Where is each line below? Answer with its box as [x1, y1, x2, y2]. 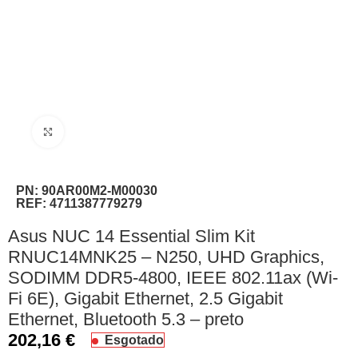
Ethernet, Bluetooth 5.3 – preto [8, 308, 245, 329]
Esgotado [105, 333, 165, 348]
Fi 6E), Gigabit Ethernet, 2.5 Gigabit [8, 288, 284, 308]
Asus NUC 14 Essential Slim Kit [8, 225, 256, 246]
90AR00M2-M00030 [42, 183, 158, 197]
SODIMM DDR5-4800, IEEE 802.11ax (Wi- [8, 267, 339, 288]
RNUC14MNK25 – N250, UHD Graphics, [8, 246, 325, 267]
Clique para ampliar [64, 125, 162, 138]
